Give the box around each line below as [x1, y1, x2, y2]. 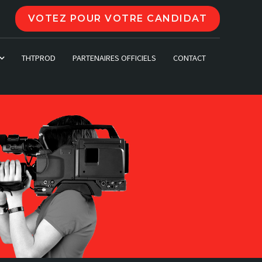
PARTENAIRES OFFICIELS [72, 53, 156, 63]
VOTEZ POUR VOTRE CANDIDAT [27, 13, 207, 24]
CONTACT [173, 53, 206, 63]
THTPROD [22, 53, 56, 63]
